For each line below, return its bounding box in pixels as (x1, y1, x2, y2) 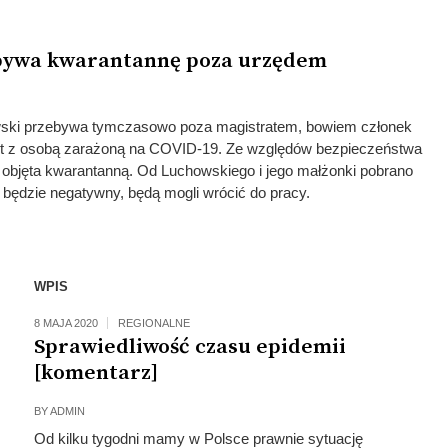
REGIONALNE (117, 317, 190, 329)
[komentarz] (33, 360, 158, 386)
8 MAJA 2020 (33, 317, 98, 329)
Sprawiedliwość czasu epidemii (33, 334, 346, 360)
